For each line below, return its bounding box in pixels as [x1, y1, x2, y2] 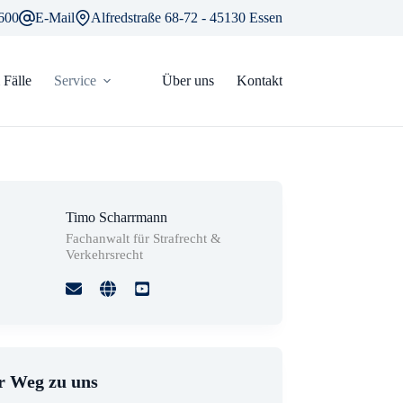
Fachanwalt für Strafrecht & [65, 230, 221, 246]
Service [53, 73, 96, 88]
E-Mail [34, 10, 75, 25]
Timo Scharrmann [65, 209, 167, 225]
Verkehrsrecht [65, 246, 143, 262]
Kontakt [236, 73, 282, 88]
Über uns [161, 73, 214, 88]
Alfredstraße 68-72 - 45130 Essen [90, 10, 282, 25]
